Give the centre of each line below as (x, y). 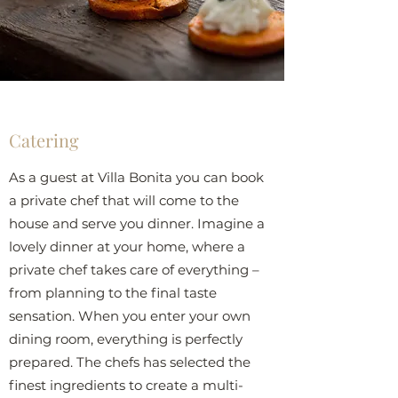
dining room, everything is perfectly (126, 339)
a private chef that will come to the (124, 200)
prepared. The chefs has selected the (130, 362)
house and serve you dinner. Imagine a (137, 223)
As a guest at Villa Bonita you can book (136, 177)
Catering (44, 140)
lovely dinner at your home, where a (127, 247)
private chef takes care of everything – (134, 270)
